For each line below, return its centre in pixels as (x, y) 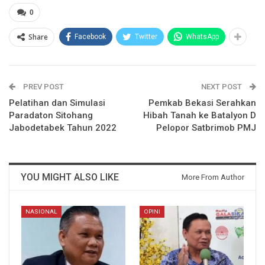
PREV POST (43, 86)
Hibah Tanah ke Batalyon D (200, 115)
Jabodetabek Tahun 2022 (63, 127)
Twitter (146, 36)
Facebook (90, 36)
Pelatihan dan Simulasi (57, 103)
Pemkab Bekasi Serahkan (202, 103)
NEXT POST (222, 86)
